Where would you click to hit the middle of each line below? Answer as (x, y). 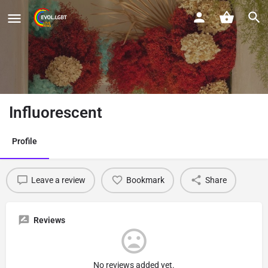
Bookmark (145, 180)
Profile (25, 141)
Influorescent (56, 112)
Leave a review (58, 180)
